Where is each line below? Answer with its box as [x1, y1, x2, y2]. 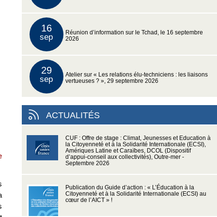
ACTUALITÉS [46, 110, 100, 121]
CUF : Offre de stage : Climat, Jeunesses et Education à [65, 135, 211, 141]
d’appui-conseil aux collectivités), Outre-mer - [65, 154, 184, 160]
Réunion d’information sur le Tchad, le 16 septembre [65, 30, 203, 36]
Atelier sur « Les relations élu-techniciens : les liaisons [65, 72, 208, 78]
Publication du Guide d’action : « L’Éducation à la [65, 185, 194, 191]
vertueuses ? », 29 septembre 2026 [65, 78, 158, 84]
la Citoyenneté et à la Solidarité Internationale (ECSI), [65, 141, 206, 148]
